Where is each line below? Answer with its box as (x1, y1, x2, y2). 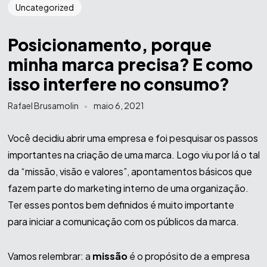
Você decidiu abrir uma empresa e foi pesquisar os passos (7, 132, 258, 145)
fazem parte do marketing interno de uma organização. (7, 182, 249, 195)
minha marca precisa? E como (7, 53, 253, 74)
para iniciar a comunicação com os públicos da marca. (7, 215, 243, 228)
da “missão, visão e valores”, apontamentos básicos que (7, 165, 252, 178)
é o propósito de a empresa (127, 250, 250, 263)
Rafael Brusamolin (7, 100, 79, 111)
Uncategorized (15, 2, 74, 13)
